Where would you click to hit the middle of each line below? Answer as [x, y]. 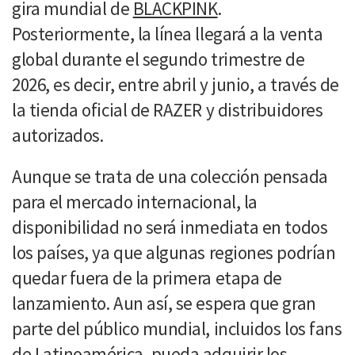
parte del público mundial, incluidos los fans [177, 328]
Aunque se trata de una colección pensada [170, 176]
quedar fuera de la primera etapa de [147, 277]
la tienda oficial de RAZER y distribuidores [168, 109]
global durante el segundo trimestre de [158, 59]
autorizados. [58, 135]
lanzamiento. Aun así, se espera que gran [164, 303]
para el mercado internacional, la [135, 201]
